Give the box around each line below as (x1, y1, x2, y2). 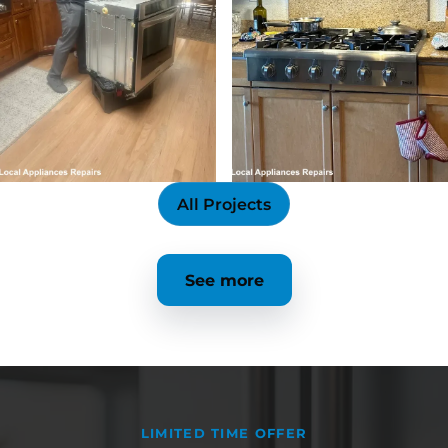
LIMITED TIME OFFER (140, 425, 308, 442)
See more (184, 270, 264, 290)
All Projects (177, 194, 271, 214)
